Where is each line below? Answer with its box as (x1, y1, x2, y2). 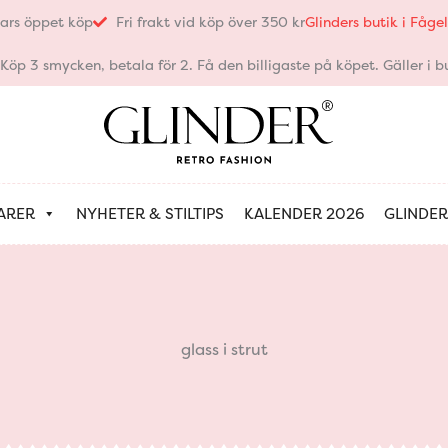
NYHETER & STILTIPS (76, 203, 224, 225)
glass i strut (180, 338, 268, 361)
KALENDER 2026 (244, 203, 364, 225)
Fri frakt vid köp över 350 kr (115, 12, 305, 31)
